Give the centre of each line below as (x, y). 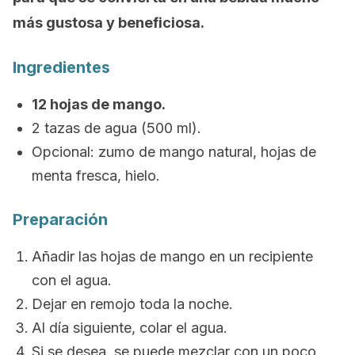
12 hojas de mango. (99, 104)
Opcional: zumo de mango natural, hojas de (174, 152)
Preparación (60, 219)
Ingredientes (61, 67)
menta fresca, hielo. (96, 176)
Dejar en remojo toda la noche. (132, 304)
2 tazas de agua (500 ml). (116, 128)
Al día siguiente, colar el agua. (130, 328)
